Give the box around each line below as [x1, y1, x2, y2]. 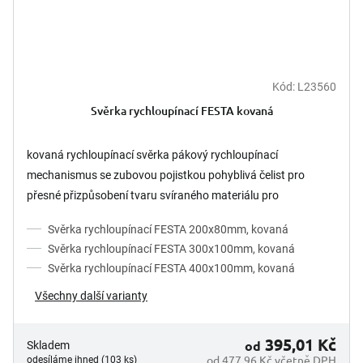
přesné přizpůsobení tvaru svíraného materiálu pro [27, 188, 279, 202]
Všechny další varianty [35, 288, 147, 302]
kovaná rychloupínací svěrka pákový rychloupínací [27, 147, 278, 161]
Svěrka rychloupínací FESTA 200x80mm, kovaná [48, 222, 288, 236]
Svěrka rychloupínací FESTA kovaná [90, 102, 273, 118]
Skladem [27, 338, 70, 352]
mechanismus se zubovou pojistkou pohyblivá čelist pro [27, 168, 305, 181]
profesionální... [27, 208, 102, 222]
